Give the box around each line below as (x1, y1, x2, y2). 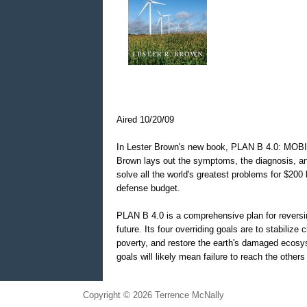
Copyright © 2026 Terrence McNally (83, 290, 224, 301)
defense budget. (116, 183, 184, 194)
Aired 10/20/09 (116, 114, 175, 125)
